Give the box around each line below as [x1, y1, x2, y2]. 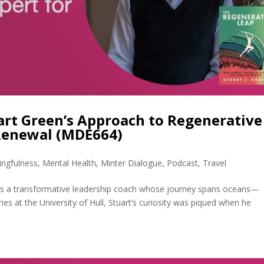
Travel [203, 157, 227, 169]
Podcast [167, 157, 199, 169]
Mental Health [42, 157, 97, 169]
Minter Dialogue [101, 157, 163, 169]
